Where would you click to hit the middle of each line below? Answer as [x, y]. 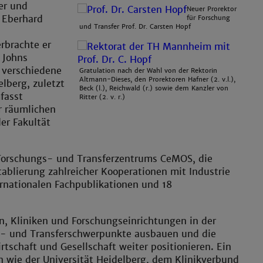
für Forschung [209, 18]
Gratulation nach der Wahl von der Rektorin [149, 70]
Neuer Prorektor [212, 9]
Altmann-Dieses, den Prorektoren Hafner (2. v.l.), [158, 79]
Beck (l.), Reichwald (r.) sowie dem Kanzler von [154, 88]
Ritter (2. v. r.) [102, 97]
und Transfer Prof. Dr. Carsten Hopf [135, 27]
